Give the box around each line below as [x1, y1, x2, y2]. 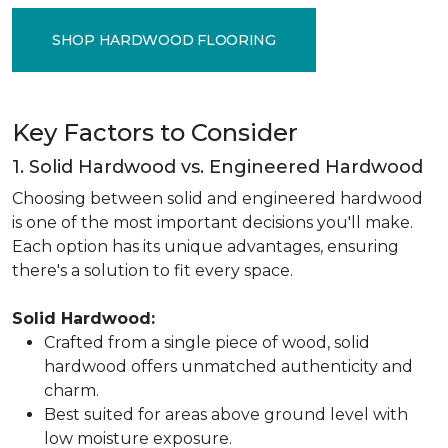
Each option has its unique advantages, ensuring [12, 237, 399, 256]
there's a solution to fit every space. [12, 261, 293, 280]
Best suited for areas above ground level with [44, 405, 408, 424]
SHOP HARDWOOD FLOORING [52, 30, 276, 49]
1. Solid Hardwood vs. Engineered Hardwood [12, 156, 423, 178]
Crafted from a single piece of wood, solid [44, 333, 370, 352]
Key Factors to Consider [12, 118, 298, 147]
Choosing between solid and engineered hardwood [12, 189, 423, 208]
